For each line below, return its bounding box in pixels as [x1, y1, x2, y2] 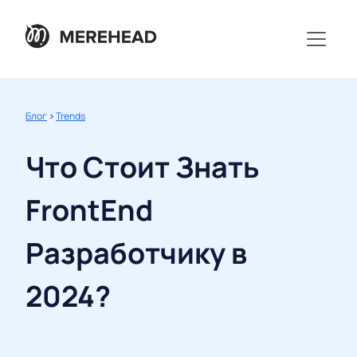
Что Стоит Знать [25, 147, 259, 187]
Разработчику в [25, 233, 247, 273]
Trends [56, 109, 85, 124]
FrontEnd [25, 190, 153, 230]
